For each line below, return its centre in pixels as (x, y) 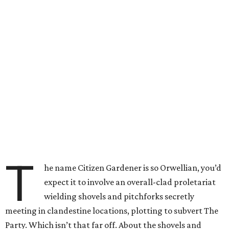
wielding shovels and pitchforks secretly (119, 196)
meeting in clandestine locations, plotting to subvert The (112, 211)
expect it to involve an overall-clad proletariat (130, 182)
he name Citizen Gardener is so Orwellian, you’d (133, 168)
